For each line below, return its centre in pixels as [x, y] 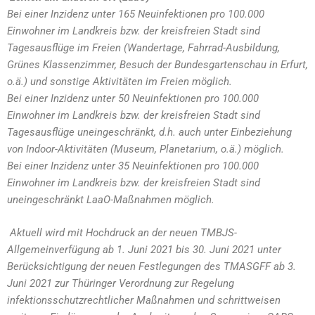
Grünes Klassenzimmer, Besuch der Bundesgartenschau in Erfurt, [157, 65]
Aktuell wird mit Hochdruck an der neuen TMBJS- [123, 232]
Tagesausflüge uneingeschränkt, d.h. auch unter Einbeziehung [149, 132]
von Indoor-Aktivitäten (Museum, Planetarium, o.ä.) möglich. [146, 149]
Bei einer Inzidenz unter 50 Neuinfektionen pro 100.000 [133, 98]
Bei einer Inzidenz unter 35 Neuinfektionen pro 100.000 [133, 166]
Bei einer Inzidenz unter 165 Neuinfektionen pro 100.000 [136, 14]
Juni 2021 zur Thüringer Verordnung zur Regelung [121, 283]
